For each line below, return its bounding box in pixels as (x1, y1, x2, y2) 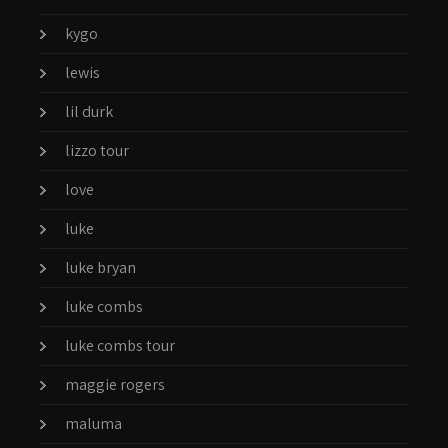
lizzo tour (65, 139, 129, 161)
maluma (65, 412, 122, 434)
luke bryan (65, 256, 136, 278)
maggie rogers (65, 373, 165, 395)
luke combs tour (65, 334, 175, 356)
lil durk (65, 100, 113, 122)
